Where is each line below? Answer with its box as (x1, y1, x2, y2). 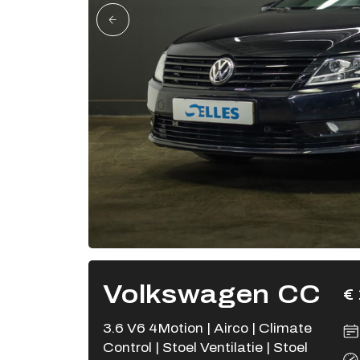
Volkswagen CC (102, 280, 321, 309)
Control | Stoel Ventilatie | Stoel (102, 341, 308, 355)
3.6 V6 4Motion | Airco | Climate (102, 321, 312, 336)
